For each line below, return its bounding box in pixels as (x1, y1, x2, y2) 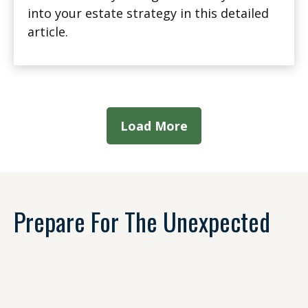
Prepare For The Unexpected (14, 203, 270, 240)
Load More (120, 118, 188, 135)
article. (27, 23, 68, 41)
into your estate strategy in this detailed (27, 5, 269, 22)
